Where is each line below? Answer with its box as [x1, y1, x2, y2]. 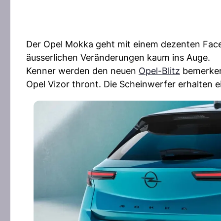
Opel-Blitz [139, 66, 180, 76]
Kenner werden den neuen [26, 66, 139, 76]
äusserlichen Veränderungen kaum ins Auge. [26, 52, 210, 63]
